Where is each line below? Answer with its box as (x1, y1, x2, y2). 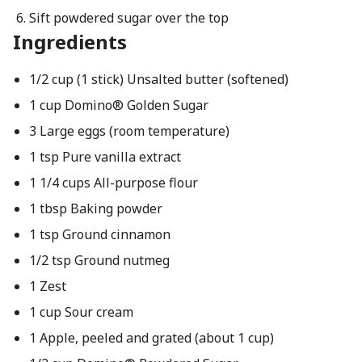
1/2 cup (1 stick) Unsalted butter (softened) (28, 70, 288, 88)
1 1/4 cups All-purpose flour (28, 174, 198, 192)
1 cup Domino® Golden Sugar (28, 96, 208, 114)
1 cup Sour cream (28, 303, 133, 321)
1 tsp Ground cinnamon (28, 225, 170, 243)
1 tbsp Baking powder (28, 200, 162, 217)
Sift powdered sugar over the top (28, 9, 229, 27)
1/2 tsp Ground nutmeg (28, 251, 170, 269)
